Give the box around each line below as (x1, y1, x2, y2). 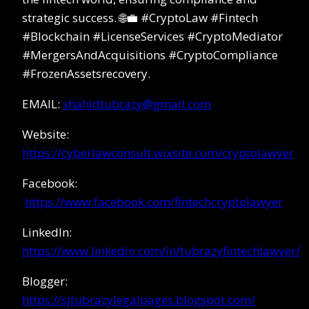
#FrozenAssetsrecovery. (22, 65, 150, 81)
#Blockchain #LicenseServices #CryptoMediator (22, 28, 283, 44)
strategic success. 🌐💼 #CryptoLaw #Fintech (22, 9, 258, 26)
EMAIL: (22, 95, 63, 112)
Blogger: (22, 272, 68, 289)
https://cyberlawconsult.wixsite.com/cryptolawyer (22, 144, 294, 161)
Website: (22, 126, 69, 142)
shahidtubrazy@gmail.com (63, 95, 211, 112)
